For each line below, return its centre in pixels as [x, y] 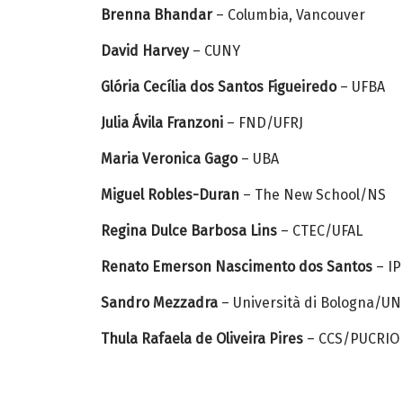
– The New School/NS [313, 195]
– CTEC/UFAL [320, 231]
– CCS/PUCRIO [351, 339]
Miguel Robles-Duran [170, 195]
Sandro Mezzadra [159, 303]
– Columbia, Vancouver [289, 15]
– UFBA [361, 87]
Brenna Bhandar [157, 15]
